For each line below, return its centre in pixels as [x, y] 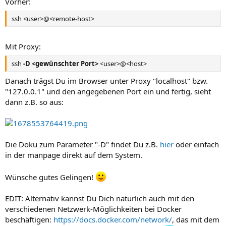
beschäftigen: [29, 219]
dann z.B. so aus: [34, 102]
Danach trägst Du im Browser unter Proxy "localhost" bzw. [106, 80]
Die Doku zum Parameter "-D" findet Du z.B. [82, 144]
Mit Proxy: [23, 46]
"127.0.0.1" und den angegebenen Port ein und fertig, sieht [108, 91]
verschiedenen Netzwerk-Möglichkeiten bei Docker [93, 209]
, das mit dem [196, 219]
